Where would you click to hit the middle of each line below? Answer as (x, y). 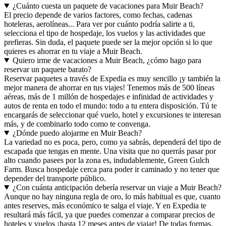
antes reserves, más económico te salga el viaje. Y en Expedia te (105, 205)
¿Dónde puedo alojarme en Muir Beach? (77, 133)
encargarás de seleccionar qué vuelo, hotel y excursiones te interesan (112, 115)
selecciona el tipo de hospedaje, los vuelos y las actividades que (105, 33)
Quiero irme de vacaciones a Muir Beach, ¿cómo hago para (107, 60)
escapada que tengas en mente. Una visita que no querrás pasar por (110, 151)
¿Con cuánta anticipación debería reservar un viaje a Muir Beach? (117, 187)
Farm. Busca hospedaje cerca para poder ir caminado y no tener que (112, 169)
